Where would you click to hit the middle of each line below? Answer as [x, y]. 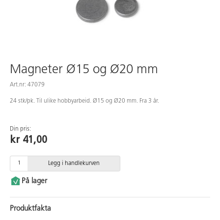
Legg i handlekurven [74, 163]
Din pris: [20, 129]
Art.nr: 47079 [27, 85]
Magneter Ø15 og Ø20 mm [84, 70]
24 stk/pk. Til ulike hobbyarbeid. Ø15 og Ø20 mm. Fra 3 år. [84, 101]
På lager [34, 181]
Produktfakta [30, 209]
